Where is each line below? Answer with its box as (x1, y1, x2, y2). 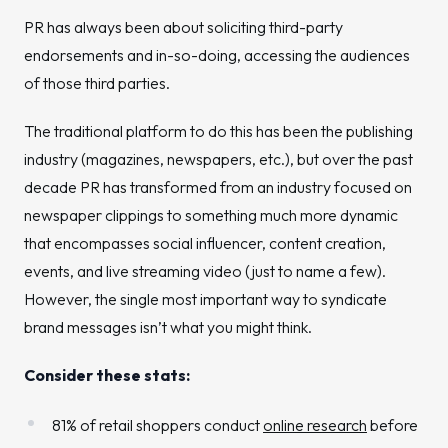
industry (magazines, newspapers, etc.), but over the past (24, 149, 413, 169)
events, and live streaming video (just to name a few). (24, 261, 386, 281)
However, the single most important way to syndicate (24, 289, 387, 309)
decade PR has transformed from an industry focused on (24, 177, 412, 197)
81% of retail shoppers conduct (52, 415, 263, 435)
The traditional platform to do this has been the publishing (24, 121, 413, 141)
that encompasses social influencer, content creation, (24, 233, 386, 253)
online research (263, 415, 367, 435)
